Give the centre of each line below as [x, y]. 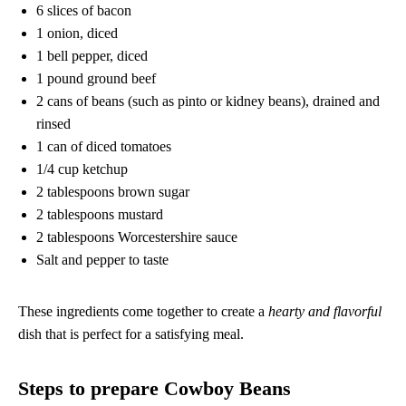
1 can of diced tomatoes [104, 146]
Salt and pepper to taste [102, 259]
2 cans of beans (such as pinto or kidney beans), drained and [208, 101]
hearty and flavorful [325, 311]
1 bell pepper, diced [92, 55]
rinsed [53, 123]
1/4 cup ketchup [82, 169]
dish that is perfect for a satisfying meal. [131, 333]
